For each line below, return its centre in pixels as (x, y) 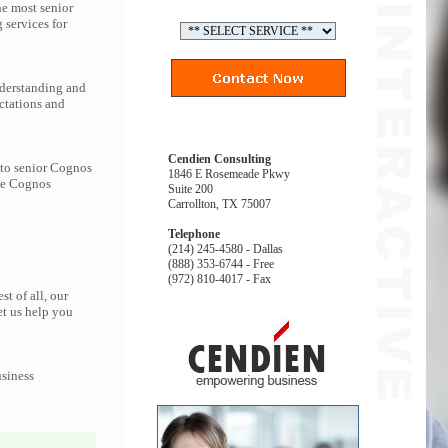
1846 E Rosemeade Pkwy (229, 174)
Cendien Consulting (219, 159)
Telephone (194, 234)
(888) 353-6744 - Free (221, 264)
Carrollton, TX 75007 (219, 204)
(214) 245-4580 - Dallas (225, 249)
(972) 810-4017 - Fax (219, 279)
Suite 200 (190, 189)
